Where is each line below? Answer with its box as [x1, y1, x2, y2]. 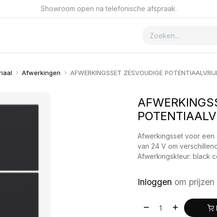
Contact [45, 31, 70, 39]
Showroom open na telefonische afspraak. [40, 4, 177, 13]
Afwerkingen [21, 69, 61, 77]
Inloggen [138, 177, 172, 187]
